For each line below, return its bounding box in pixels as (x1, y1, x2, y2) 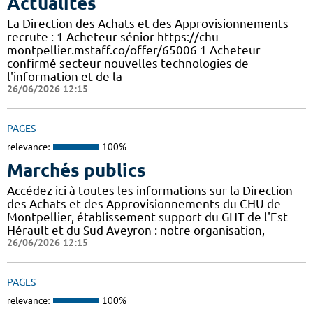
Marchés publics (7, 159, 146, 180)
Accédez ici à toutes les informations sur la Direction (7, 183, 293, 197)
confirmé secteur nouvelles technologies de (7, 57, 249, 71)
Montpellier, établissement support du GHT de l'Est (7, 210, 288, 224)
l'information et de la (7, 70, 122, 84)
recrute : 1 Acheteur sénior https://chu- (7, 30, 222, 44)
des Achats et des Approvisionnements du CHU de (7, 196, 281, 210)
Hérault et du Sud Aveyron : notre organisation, (7, 223, 265, 237)
